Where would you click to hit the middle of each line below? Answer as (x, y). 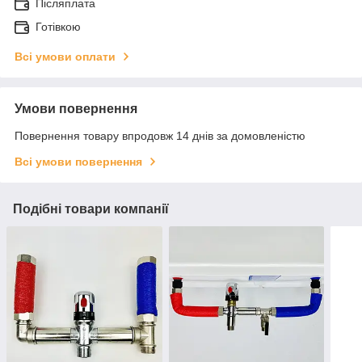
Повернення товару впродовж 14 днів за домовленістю (160, 136)
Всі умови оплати (65, 57)
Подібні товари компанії (91, 209)
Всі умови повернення (78, 162)
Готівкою (58, 27)
